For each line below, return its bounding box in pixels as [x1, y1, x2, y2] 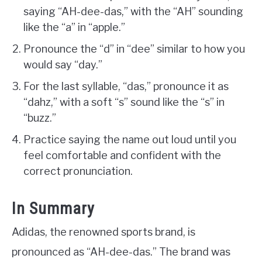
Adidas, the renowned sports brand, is [12, 226, 195, 239]
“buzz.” [23, 112, 56, 125]
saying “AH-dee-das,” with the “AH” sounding [23, 5, 243, 18]
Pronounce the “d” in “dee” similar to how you [23, 43, 245, 56]
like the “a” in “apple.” [23, 21, 125, 34]
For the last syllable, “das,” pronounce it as [23, 80, 229, 93]
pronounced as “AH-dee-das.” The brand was [12, 246, 230, 258]
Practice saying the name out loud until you [23, 133, 236, 146]
